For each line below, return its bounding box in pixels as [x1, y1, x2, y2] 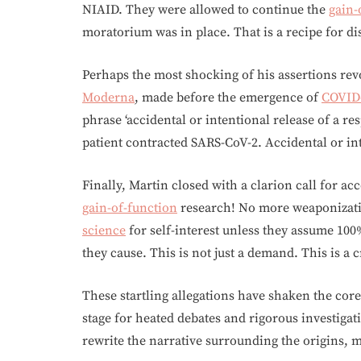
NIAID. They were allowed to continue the [82, 2, 329, 18]
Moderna [82, 89, 135, 106]
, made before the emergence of [135, 89, 322, 106]
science [82, 222, 126, 239]
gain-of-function [82, 200, 177, 216]
